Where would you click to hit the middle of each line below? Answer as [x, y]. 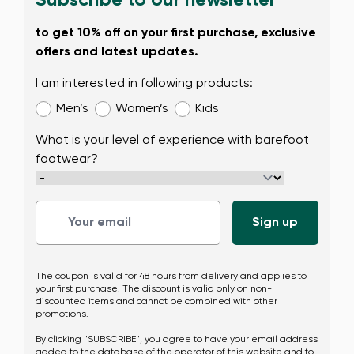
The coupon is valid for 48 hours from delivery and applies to [171, 277]
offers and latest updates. [117, 52]
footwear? [67, 160]
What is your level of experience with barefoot [172, 141]
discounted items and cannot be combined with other [156, 302]
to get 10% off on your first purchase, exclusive [176, 33]
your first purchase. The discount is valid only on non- [154, 289]
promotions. [62, 314]
